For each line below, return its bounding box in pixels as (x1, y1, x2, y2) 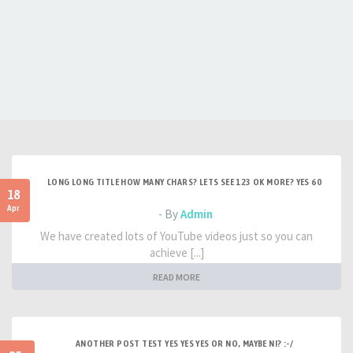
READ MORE (153, 271, 200, 284)
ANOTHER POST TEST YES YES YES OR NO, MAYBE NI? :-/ (76, 338, 293, 349)
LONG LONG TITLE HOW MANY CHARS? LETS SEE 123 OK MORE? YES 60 (47, 176, 321, 188)
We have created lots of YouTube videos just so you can (40, 229, 313, 243)
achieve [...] (149, 245, 204, 260)
